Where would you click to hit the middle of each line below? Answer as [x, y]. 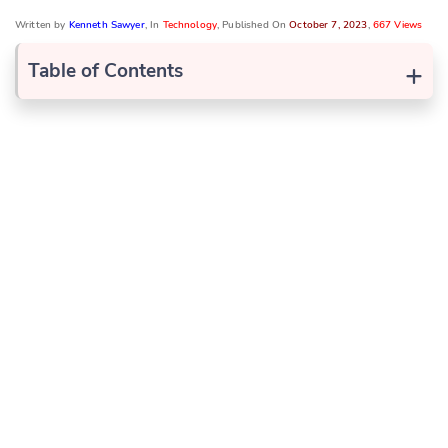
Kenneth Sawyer [106, 24]
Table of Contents [105, 70]
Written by [42, 24]
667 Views [397, 24]
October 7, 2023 [328, 24]
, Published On [253, 24]
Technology [190, 24]
